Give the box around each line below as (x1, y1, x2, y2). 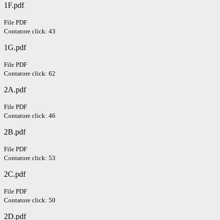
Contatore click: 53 (4, 154, 55, 162)
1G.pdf (4, 43, 26, 52)
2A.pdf (4, 85, 26, 94)
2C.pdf (4, 170, 26, 179)
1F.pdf (4, 1, 24, 10)
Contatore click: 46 (4, 112, 55, 120)
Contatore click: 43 (4, 27, 55, 35)
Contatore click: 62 (4, 70, 55, 78)
